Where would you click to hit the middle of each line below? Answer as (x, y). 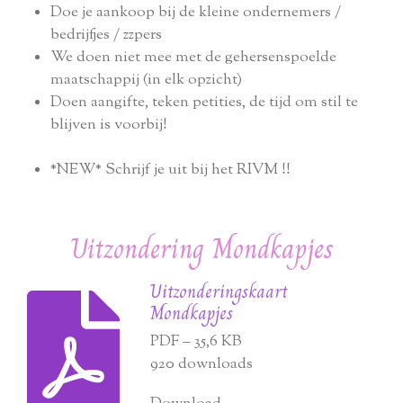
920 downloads (202, 365)
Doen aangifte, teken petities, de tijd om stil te (204, 103)
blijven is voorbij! (108, 125)
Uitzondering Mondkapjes (201, 248)
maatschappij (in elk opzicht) (146, 81)
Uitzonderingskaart (219, 291)
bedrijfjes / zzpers (106, 36)
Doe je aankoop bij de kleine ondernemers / (195, 13)
